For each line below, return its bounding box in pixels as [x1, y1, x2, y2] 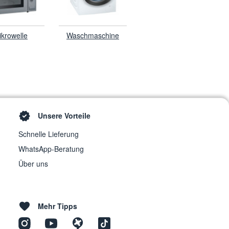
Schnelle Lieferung [18, 129, 79, 140]
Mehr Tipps [38, 201, 77, 212]
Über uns [18, 158, 48, 169]
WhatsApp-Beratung [18, 144, 84, 154]
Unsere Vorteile [38, 110, 90, 121]
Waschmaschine [66, 30, 119, 40]
